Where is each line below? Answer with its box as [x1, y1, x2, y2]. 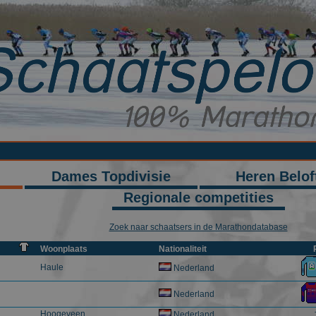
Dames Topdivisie [51, 169, 171, 184]
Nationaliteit [159, 244, 207, 254]
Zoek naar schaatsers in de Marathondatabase [109, 222, 288, 232]
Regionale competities [123, 190, 274, 205]
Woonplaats [40, 244, 87, 254]
